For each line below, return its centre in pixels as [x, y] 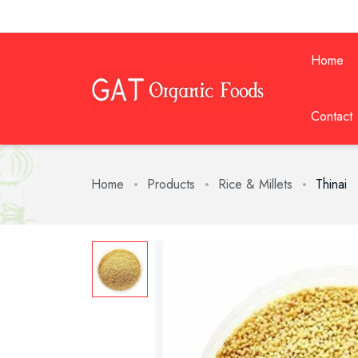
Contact [332, 116]
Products [171, 184]
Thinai [331, 184]
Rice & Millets [255, 184]
